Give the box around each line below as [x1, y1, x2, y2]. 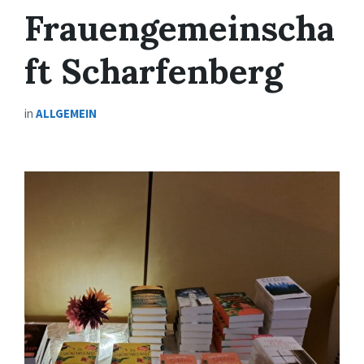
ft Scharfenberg [24, 49, 283, 94]
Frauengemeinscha [24, 6, 335, 51]
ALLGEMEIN [36, 106, 97, 122]
